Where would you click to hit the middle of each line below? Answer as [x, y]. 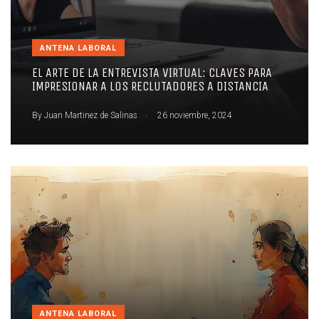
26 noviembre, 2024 [194, 115]
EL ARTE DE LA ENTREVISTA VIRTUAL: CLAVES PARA [152, 73]
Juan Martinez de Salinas [91, 115]
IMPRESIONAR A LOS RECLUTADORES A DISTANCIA [150, 87]
